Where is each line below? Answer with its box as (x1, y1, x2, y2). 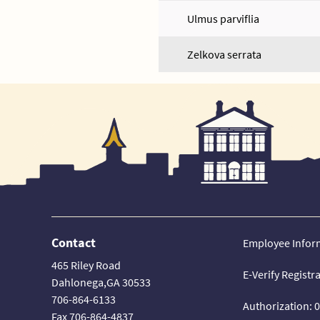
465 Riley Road (51, 258, 121, 272)
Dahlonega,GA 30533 (51, 275, 151, 289)
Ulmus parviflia (187, 11, 259, 26)
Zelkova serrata (187, 47, 261, 61)
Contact (51, 234, 96, 251)
